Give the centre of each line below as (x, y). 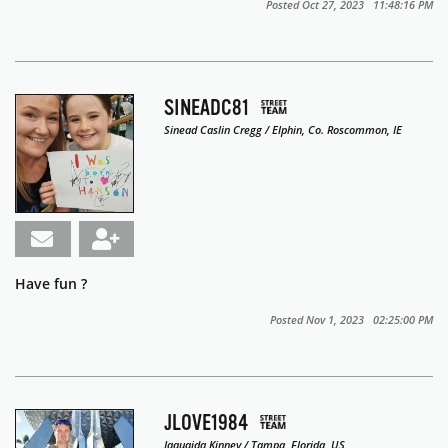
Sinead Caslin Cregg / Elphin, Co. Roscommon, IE (283, 129)
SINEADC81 (207, 107)
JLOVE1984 (206, 422)
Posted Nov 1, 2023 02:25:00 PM (351, 319)
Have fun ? (53, 283)
